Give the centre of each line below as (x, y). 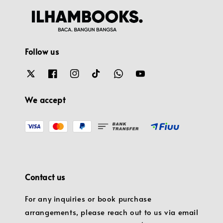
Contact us (45, 177)
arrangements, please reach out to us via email (112, 212)
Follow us (42, 52)
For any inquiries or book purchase (88, 199)
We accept (45, 99)
